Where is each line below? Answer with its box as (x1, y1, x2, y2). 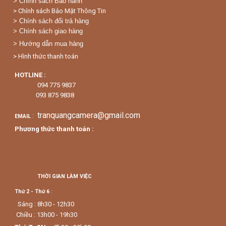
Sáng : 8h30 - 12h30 (18, 200, 74, 208)
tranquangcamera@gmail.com (35, 110, 140, 120)
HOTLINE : (15, 71, 46, 79)
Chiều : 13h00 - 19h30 (13, 210, 79, 218)
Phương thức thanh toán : (15, 125, 97, 133)
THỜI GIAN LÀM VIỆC (37, 173, 92, 180)
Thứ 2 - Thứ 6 (15, 188, 49, 195)
